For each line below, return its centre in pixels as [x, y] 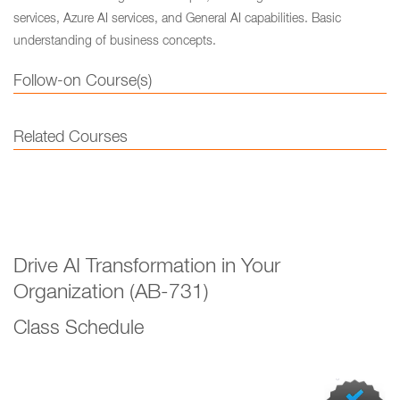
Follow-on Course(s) [83, 82]
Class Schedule [79, 329]
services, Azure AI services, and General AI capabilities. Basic [177, 20]
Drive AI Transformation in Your [147, 268]
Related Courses [71, 138]
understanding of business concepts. [115, 42]
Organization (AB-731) [111, 294]
